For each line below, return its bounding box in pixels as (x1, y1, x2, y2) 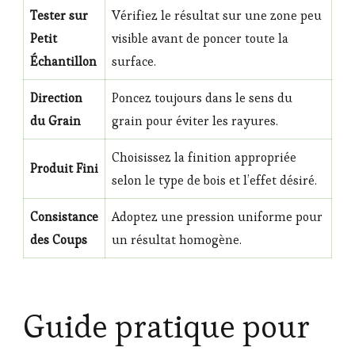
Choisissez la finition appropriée (112, 148, 296, 166)
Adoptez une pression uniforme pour (112, 208, 323, 225)
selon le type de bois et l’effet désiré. (112, 171, 317, 189)
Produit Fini (30, 159, 98, 177)
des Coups (30, 231, 87, 248)
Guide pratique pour (23, 306, 310, 347)
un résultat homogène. (112, 231, 242, 248)
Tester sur (30, 6, 88, 24)
